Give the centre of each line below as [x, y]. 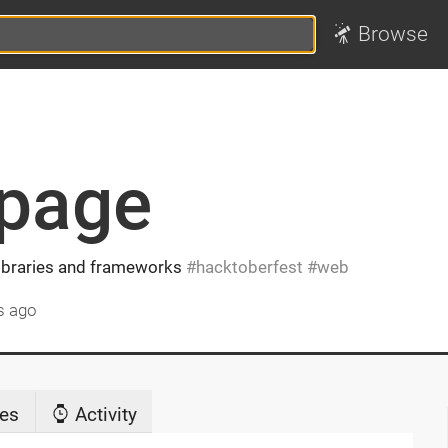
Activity [103, 414]
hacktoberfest [249, 266]
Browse [393, 34]
